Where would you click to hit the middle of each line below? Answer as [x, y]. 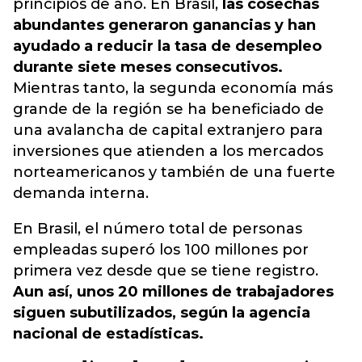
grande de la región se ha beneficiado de [168, 109]
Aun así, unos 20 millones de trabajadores [173, 292]
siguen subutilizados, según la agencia [162, 313]
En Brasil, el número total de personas [158, 229]
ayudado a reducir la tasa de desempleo [167, 46]
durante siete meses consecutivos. [148, 67]
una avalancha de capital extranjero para [168, 130]
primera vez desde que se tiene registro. [166, 271]
